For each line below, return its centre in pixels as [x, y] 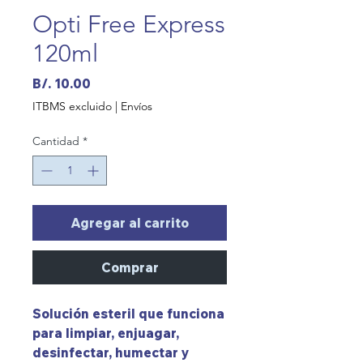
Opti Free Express [129, 24]
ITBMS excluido [72, 106]
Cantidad [56, 141]
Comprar [130, 267]
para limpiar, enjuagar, [106, 333]
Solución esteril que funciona [128, 313]
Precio [111, 82]
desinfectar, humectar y [111, 352]
